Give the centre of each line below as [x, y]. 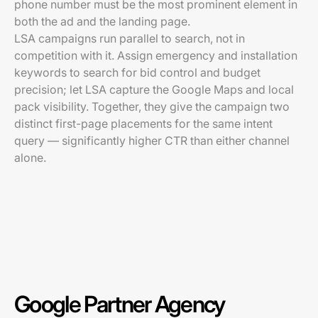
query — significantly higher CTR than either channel [152, 141]
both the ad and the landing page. [102, 21]
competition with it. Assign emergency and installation [156, 55]
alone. [30, 158]
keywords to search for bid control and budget [137, 72]
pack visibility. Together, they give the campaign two [152, 106]
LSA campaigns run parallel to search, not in [130, 38]
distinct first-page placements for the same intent [143, 124]
